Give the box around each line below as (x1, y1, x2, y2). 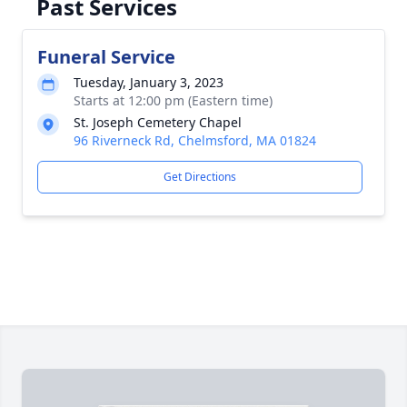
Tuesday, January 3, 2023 (74, 74, 223, 91)
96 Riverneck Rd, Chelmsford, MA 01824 (74, 132, 316, 149)
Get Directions (164, 169, 236, 184)
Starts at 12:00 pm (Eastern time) (74, 92, 273, 109)
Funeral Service (37, 45, 175, 69)
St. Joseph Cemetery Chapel (74, 114, 242, 131)
